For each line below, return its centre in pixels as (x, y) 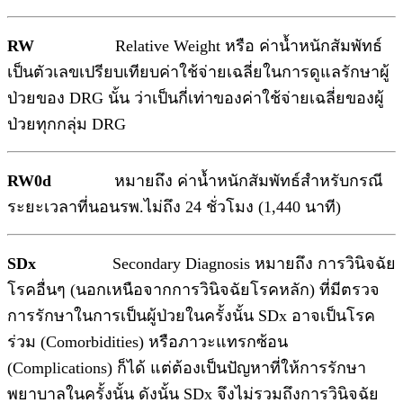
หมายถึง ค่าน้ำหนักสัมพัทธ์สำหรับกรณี (249, 181)
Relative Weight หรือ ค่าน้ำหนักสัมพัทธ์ (249, 46)
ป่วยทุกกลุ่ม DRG (67, 125)
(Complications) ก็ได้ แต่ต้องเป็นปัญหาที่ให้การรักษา (187, 368)
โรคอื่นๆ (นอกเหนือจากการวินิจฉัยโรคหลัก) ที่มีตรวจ (193, 290)
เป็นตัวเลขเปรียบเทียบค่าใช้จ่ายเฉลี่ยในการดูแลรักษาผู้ (198, 72)
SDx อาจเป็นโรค (317, 316)
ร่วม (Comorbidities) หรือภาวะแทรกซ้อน (148, 342)
